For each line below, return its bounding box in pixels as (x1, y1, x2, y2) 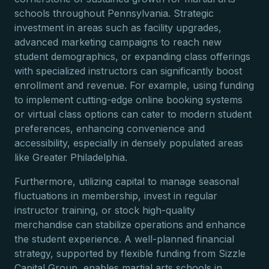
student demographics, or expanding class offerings (14, 50, 250, 62)
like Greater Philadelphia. (14, 151, 127, 163)
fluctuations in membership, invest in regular (14, 190, 217, 202)
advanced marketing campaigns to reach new (14, 36, 222, 48)
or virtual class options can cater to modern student (14, 108, 252, 120)
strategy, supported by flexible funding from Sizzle (14, 247, 246, 259)
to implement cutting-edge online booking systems (14, 94, 243, 106)
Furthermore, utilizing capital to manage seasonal (14, 175, 239, 187)
